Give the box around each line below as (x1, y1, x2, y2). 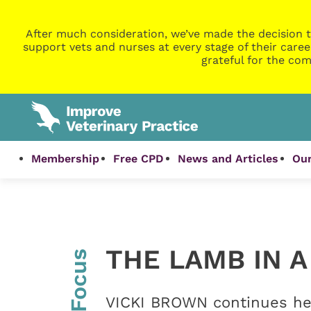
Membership (31, 152, 100, 166)
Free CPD (113, 152, 165, 166)
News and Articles (178, 152, 279, 166)
